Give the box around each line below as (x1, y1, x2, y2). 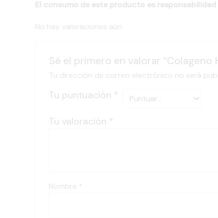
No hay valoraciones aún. (35, 21, 124, 32)
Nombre (48, 181, 79, 191)
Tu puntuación (48, 89, 114, 101)
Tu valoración (48, 115, 109, 127)
